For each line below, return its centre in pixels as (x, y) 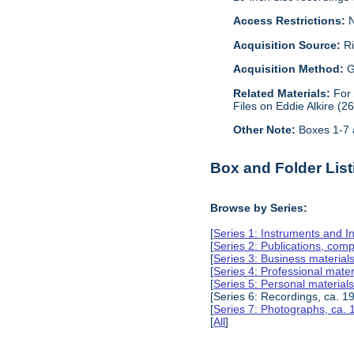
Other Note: (265, 130)
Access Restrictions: (290, 21)
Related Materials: (284, 93)
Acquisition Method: (290, 69)
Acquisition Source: (289, 45)
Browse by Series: (259, 208)
